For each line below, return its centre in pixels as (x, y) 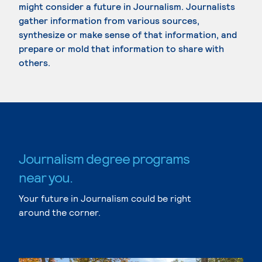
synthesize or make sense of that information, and (128, 34)
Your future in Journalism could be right (105, 198)
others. (35, 62)
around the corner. (60, 212)
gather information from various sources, (109, 20)
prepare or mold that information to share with (121, 48)
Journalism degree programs (104, 158)
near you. (46, 177)
